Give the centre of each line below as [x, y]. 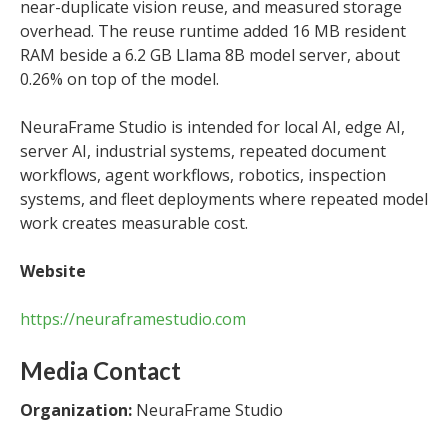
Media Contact [100, 370]
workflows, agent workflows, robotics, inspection [203, 175]
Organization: [76, 410]
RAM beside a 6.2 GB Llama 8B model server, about [210, 55]
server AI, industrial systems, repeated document [203, 151]
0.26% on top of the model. [119, 79]
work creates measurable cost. [134, 223]
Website [53, 271]
